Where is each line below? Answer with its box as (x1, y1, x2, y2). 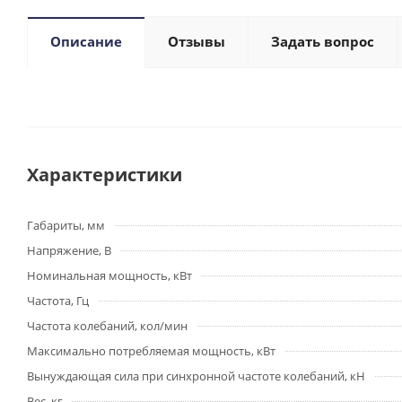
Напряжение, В (27, 242, 111, 258)
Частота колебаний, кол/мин (27, 318, 188, 334)
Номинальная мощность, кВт (27, 267, 192, 284)
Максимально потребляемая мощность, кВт (27, 343, 275, 359)
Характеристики (27, 162, 182, 187)
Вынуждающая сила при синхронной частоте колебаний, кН (27, 368, 365, 384)
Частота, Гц (27, 293, 89, 309)
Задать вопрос (271, 32, 374, 50)
